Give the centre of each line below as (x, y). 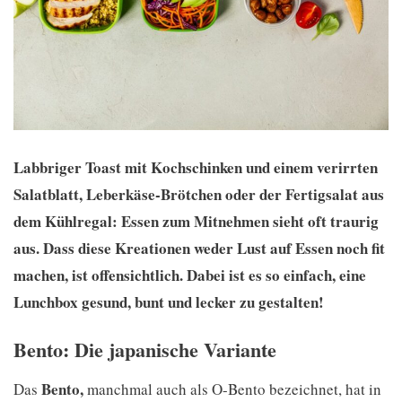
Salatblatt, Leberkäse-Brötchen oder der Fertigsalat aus (199, 194)
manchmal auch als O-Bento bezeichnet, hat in (232, 389)
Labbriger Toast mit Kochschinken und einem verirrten (196, 167)
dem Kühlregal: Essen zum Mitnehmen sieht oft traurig (196, 221)
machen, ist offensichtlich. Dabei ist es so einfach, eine (190, 275)
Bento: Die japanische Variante (145, 349)
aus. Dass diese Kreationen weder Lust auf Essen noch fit (199, 248)
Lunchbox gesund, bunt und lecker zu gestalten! (169, 301)
